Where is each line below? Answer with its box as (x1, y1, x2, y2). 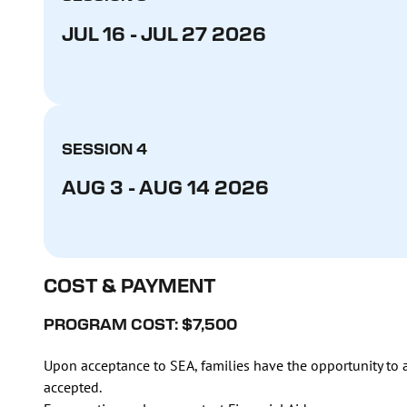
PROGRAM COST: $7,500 (44, 318, 237, 333)
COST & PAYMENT (44, 277, 216, 296)
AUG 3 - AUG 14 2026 (62, 179, 269, 198)
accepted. (44, 377, 102, 396)
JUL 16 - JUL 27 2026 (62, 25, 266, 45)
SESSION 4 (62, 143, 147, 158)
